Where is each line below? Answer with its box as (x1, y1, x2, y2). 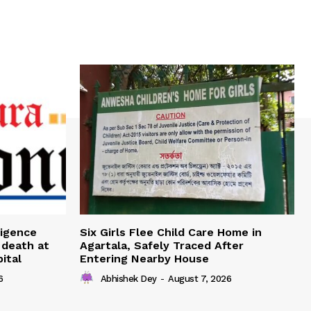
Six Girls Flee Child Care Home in (80, 226, 262, 239)
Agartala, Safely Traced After (80, 239, 244, 253)
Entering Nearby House (80, 252, 209, 266)
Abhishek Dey (100, 274, 157, 285)
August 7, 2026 (168, 274, 231, 285)
